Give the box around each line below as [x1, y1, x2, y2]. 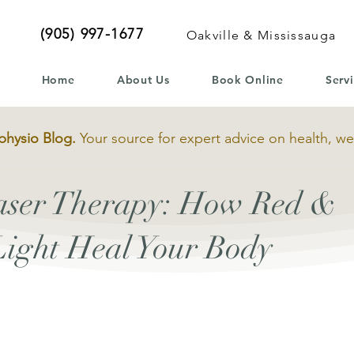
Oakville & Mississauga [186, 28, 337, 43]
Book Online [211, 73, 284, 87]
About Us [116, 73, 170, 87]
